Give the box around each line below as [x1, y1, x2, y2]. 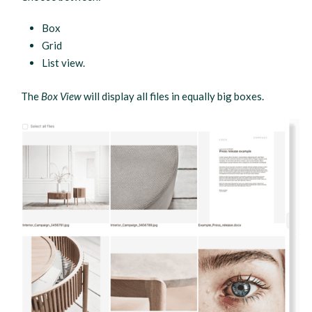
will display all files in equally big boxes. [81, 89, 265, 102]
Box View [41, 89, 82, 102]
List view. [42, 56, 86, 70]
